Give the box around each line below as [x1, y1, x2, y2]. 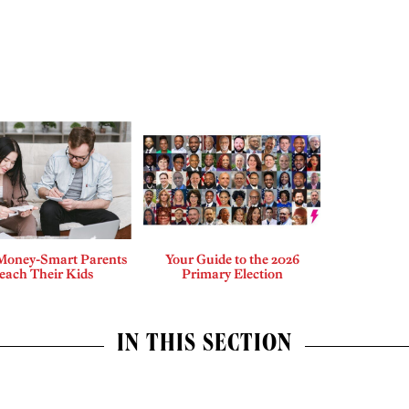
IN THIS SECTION [117, 333, 292, 360]
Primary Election [181, 266, 283, 283]
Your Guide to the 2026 [164, 251, 299, 268]
